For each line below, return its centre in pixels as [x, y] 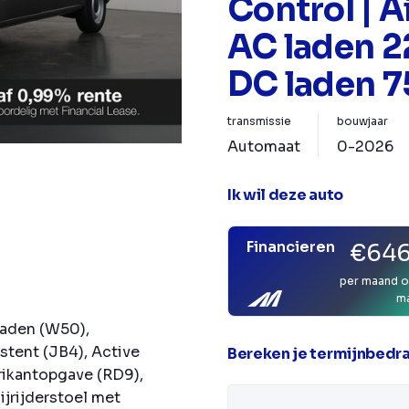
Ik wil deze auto [285, 195]
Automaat [264, 147]
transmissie [259, 121]
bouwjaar [362, 121]
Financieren [291, 247]
